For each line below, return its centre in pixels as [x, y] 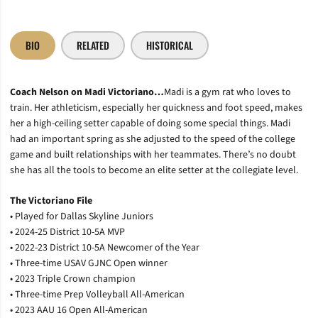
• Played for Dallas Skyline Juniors [82, 216]
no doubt [275, 154]
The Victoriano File [51, 201]
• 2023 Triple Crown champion [73, 279]
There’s [238, 154]
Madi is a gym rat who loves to [227, 92]
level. [286, 170]
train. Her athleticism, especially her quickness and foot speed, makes [156, 108]
